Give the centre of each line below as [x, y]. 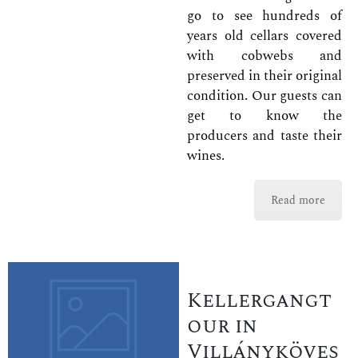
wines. [206, 155]
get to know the [265, 115]
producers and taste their [265, 135]
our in [222, 326]
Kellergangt [259, 301]
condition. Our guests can [265, 95]
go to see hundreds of [265, 16]
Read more [298, 200]
